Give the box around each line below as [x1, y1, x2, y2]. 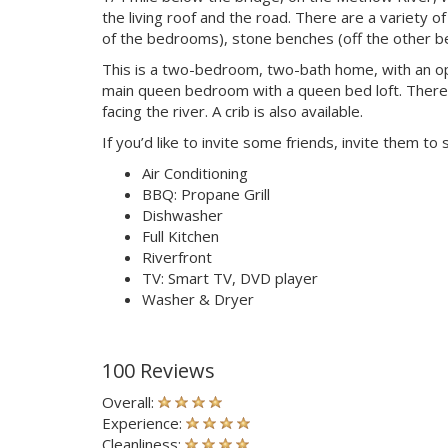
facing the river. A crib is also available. [102, 100, 363, 121]
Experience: [102, 412, 186, 433]
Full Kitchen [142, 225, 219, 246]
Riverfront [142, 246, 212, 267]
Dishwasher [142, 204, 223, 225]
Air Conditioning [142, 162, 248, 183]
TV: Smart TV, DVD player [142, 267, 318, 288]
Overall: [102, 391, 158, 412]
